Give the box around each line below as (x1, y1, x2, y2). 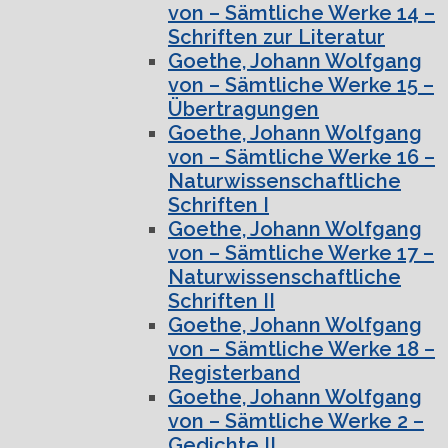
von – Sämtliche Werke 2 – (168, 408, 424, 433)
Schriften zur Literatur (168, 24, 385, 49)
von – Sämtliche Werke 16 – (168, 144, 435, 169)
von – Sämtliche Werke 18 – (168, 336, 435, 361)
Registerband (168, 360, 300, 385)
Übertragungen (168, 96, 319, 121)
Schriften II (168, 288, 275, 313)
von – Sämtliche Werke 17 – (168, 240, 434, 265)
